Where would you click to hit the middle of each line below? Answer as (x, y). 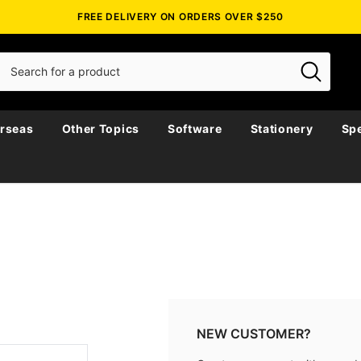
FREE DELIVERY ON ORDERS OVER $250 (180, 17)
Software (195, 128)
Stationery (282, 128)
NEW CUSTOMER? (254, 333)
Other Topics (100, 128)
